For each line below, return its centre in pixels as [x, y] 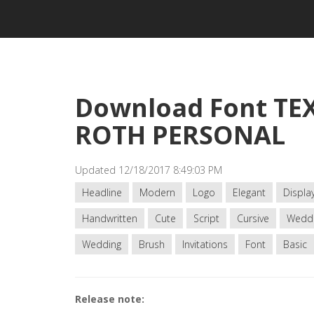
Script [206, 218]
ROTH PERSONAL [180, 135]
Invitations [205, 244]
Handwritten [110, 218]
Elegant [249, 192]
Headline [102, 192]
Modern [157, 192]
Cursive [253, 218]
